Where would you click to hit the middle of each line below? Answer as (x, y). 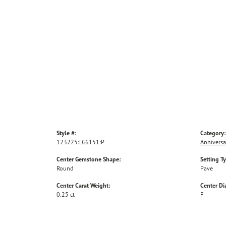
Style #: (66, 133)
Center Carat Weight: (83, 186)
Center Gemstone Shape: (89, 159)
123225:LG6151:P (80, 142)
